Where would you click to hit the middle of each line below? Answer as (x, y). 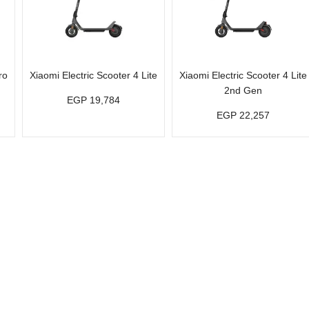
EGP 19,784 (94, 100)
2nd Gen (243, 90)
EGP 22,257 (243, 115)
